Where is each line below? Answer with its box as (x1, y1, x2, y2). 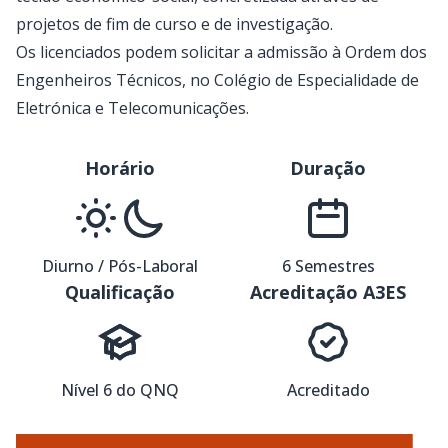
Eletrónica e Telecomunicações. (16, 97, 249, 119)
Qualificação (65, 280, 175, 304)
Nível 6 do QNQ (61, 379, 179, 401)
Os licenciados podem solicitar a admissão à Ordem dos (16, 41, 427, 63)
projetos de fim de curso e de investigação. (16, 13, 333, 35)
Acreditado (286, 379, 370, 401)
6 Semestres (281, 255, 375, 277)
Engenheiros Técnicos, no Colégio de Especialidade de (16, 69, 419, 91)
